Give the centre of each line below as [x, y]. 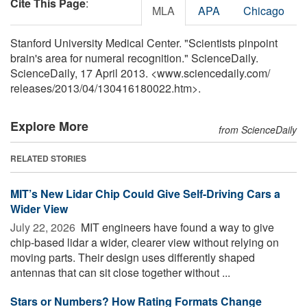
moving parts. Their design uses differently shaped [133, 257]
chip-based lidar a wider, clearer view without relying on [145, 242]
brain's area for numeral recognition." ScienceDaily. [134, 58]
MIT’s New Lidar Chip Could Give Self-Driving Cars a [145, 193]
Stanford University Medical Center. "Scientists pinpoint [144, 42]
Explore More [49, 126]
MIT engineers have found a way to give [176, 227]
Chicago [264, 10]
